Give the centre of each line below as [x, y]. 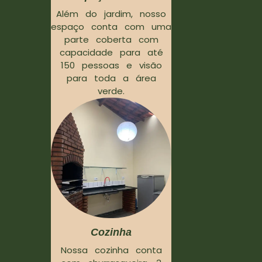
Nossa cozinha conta [111, 250]
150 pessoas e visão [111, 65]
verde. [111, 91]
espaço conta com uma [111, 26]
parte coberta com [111, 39]
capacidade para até [111, 52]
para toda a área [111, 78]
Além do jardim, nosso [111, 13]
